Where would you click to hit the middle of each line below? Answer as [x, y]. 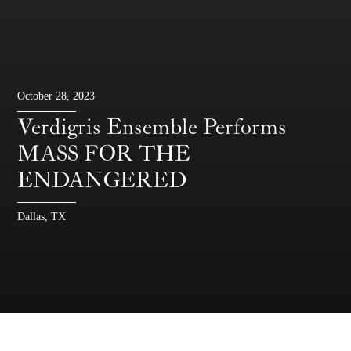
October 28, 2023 [56, 96]
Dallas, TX [42, 216]
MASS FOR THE [104, 154]
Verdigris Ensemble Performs [152, 127]
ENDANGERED [102, 181]
